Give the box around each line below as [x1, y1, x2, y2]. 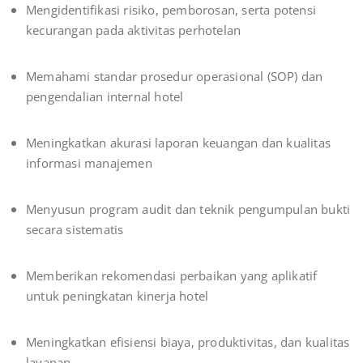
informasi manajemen [26, 155, 152, 172]
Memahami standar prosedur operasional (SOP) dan [26, 68, 323, 85]
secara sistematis [26, 221, 124, 238]
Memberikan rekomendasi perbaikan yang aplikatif [26, 267, 318, 284]
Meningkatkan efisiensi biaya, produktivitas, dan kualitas [26, 334, 350, 351]
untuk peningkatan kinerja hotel [26, 288, 209, 305]
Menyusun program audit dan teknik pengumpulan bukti [26, 201, 351, 218]
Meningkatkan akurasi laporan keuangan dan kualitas [26, 135, 331, 152]
